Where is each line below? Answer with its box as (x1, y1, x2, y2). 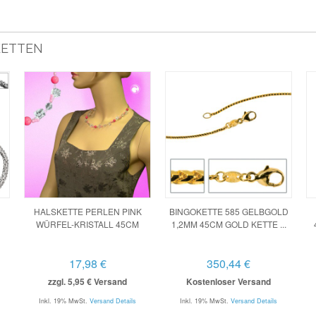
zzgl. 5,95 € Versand (48, 275, 127, 288)
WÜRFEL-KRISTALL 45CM (36, 218, 139, 230)
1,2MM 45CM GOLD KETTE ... (171, 218, 286, 230)
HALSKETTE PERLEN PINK (33, 205, 142, 217)
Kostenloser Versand (186, 275, 271, 288)
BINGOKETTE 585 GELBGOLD (169, 205, 288, 217)
